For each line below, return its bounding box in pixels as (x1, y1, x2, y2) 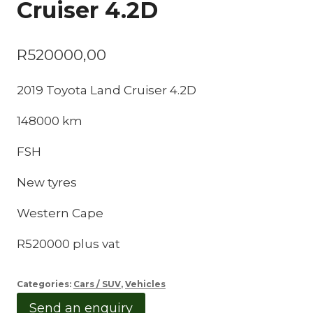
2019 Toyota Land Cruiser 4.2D (17, 82, 196, 97)
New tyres (17, 175, 77, 189)
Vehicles (125, 278, 166, 289)
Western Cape (17, 205, 103, 220)
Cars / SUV (73, 278, 121, 289)
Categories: (17, 278, 73, 289)
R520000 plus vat (17, 236, 120, 251)
